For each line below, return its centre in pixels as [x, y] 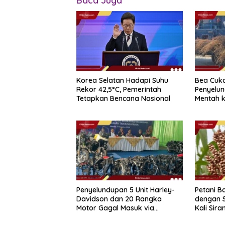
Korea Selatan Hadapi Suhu [122, 81]
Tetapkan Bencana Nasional [123, 99]
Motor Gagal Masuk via [115, 208]
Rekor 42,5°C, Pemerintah [119, 90]
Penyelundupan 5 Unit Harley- [126, 190]
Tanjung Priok [99, 217]
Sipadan [208, 107]
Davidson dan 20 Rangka [119, 199]
